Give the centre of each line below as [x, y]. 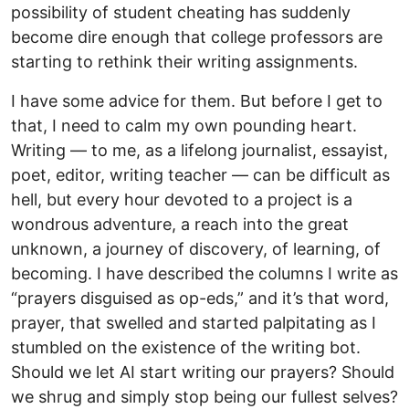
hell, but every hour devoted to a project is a [182, 200]
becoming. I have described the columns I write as [204, 274]
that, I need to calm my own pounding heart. [184, 126]
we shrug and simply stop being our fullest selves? [204, 397]
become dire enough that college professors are [197, 37]
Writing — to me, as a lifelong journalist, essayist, [199, 151]
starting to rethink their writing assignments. [184, 62]
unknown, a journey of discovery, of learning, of [196, 249]
